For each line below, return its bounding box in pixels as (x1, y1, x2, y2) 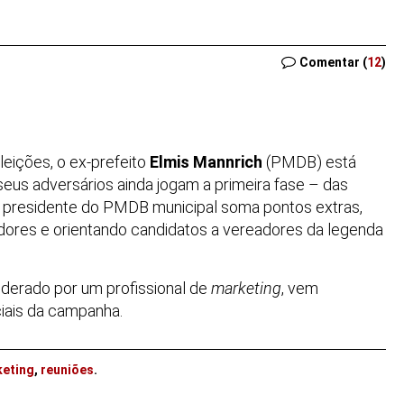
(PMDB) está (262, 151, 356, 171)
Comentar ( (299, 54, 367, 69)
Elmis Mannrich (150, 151, 262, 171)
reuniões (41, 363, 94, 378)
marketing (211, 279, 281, 298)
